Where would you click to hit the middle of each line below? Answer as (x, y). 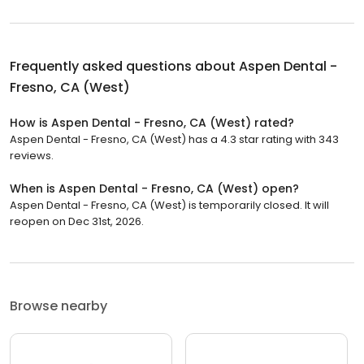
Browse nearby (58, 305)
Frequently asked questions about (124, 66)
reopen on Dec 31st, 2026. (77, 221)
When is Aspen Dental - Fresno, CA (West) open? (154, 188)
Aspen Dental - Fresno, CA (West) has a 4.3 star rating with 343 (174, 139)
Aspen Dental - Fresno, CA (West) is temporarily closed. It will (169, 205)
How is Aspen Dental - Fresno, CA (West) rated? (152, 122)
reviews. (32, 155)
